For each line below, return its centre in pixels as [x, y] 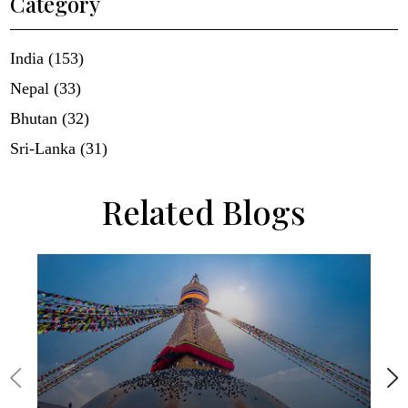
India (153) [47, 58]
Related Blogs [204, 211]
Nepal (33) [46, 88]
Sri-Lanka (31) [59, 148]
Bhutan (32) [50, 118]
